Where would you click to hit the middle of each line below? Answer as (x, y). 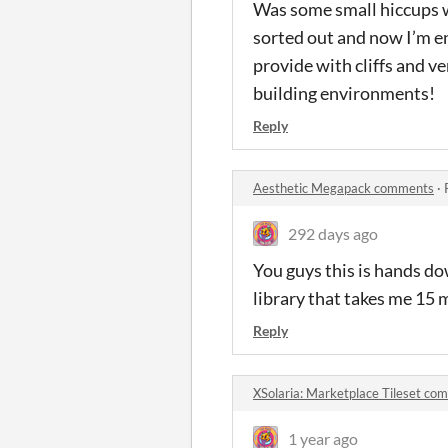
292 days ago (333, 233)
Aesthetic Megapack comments (343, 188)
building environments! (344, 93)
